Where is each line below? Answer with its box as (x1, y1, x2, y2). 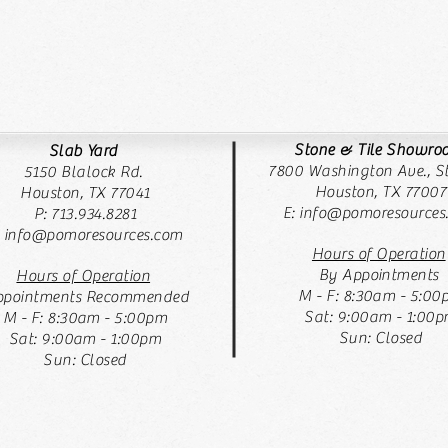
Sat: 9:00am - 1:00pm (8, 330, 162, 348)
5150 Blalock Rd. (23, 163, 147, 181)
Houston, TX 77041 (20, 184, 150, 202)
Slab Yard (48, 142, 122, 160)
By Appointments (318, 266, 443, 284)
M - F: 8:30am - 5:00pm (2, 309, 168, 327)
